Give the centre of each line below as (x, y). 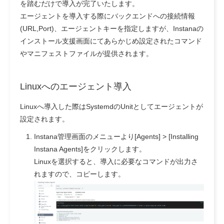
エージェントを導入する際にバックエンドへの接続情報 (107, 16)
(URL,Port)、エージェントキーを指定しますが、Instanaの (112, 29)
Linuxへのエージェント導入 (76, 87)
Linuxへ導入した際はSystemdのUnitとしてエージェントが (111, 107)
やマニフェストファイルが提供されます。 (86, 54)
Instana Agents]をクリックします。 (90, 149)
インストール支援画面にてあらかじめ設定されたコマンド (111, 41)
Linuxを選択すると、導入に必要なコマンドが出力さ (116, 162)
